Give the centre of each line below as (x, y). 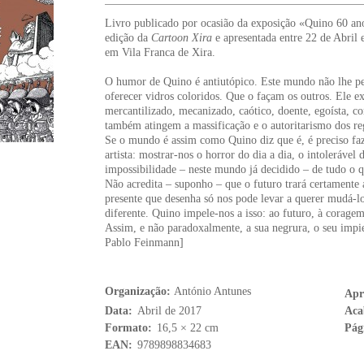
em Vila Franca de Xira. (160, 53)
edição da (128, 38)
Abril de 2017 (169, 311)
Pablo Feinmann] (144, 243)
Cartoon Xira (182, 38)
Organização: (139, 292)
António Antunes (212, 292)
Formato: (128, 328)
